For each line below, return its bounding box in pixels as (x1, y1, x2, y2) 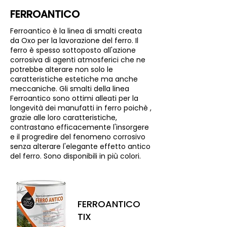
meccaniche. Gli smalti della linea (10, 84, 129, 94)
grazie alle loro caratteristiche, (10, 112, 117, 123)
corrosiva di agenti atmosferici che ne (10, 55, 145, 65)
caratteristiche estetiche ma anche (10, 74, 138, 84)
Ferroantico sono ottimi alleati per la (10, 93, 138, 103)
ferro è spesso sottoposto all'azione (10, 45, 136, 55)
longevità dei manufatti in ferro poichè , (10, 103, 152, 113)
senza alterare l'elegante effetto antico (10, 141, 150, 152)
